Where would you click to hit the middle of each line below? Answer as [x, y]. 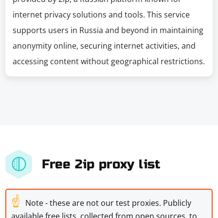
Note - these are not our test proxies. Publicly [109, 203]
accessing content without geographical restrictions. [109, 61]
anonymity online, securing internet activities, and [104, 46]
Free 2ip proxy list [101, 164]
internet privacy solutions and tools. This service [101, 15]
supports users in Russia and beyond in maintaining [108, 30]
